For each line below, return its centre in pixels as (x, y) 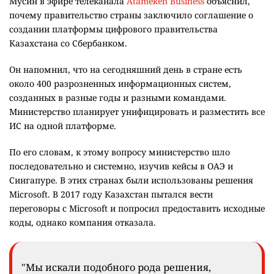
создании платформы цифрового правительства (113, 29)
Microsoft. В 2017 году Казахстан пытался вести (111, 194)
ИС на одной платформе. (63, 126)
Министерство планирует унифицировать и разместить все (137, 112)
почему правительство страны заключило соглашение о (131, 15)
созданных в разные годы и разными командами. (118, 98)
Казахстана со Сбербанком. (68, 43)
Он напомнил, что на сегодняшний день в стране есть (126, 70)
